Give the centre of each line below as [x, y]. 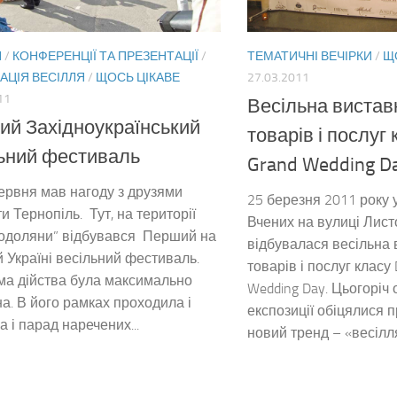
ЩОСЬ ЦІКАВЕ [138, 78]
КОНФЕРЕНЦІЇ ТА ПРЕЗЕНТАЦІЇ [105, 57]
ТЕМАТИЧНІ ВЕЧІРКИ [310, 57]
